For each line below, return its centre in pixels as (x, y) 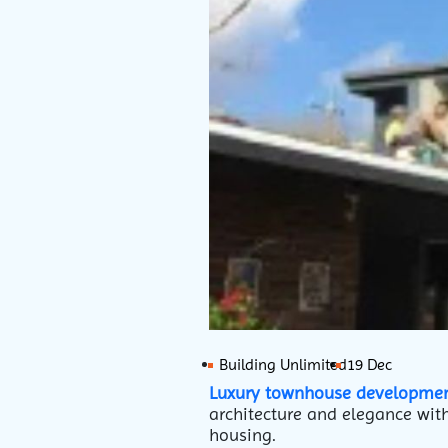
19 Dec (369, 364)
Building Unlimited (283, 364)
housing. (242, 434)
